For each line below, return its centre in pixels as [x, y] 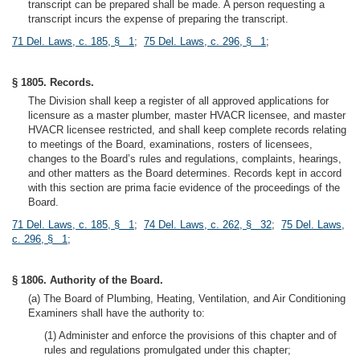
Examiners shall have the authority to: [117, 313]
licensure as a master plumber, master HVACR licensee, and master [187, 115]
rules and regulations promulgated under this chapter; [168, 350]
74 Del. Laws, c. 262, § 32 [208, 225]
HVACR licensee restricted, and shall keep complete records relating [187, 130]
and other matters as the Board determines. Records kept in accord [185, 173]
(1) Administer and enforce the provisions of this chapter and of [190, 335]
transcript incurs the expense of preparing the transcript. [158, 19]
